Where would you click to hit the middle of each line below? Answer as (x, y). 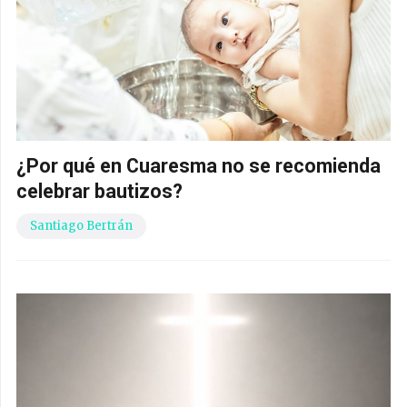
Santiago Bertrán (81, 226)
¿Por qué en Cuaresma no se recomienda (199, 166)
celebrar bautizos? (99, 192)
